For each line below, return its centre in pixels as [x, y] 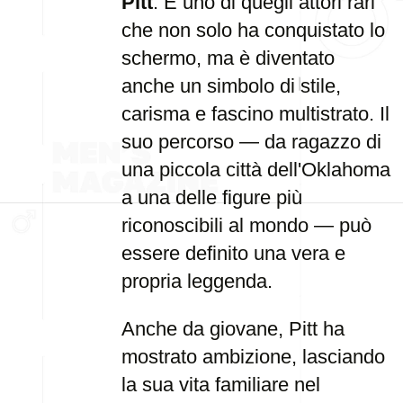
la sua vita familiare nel [221, 385]
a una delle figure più [212, 197]
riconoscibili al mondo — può [246, 225]
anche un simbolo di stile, [231, 86]
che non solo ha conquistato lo [253, 30]
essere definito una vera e [233, 253]
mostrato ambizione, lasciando [253, 357]
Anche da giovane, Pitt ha [233, 329]
